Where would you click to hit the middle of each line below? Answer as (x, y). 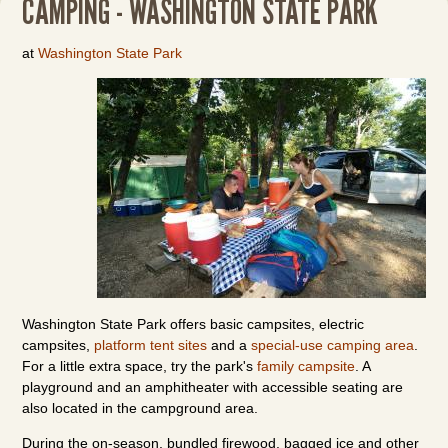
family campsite (306, 366)
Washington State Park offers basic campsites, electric (193, 324)
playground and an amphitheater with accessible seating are (213, 387)
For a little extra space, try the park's (140, 366)
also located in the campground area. (140, 408)
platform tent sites (151, 345)
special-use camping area (333, 345)
